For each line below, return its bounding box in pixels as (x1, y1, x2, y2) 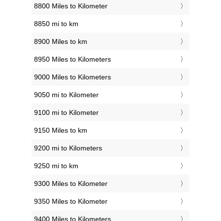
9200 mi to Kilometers (34, 144, 102, 152)
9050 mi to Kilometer (34, 90, 99, 99)
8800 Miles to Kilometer (34, 1, 108, 10)
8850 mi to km (34, 19, 78, 28)
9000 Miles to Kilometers (34, 73, 111, 81)
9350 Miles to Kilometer (34, 197, 108, 205)
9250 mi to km (34, 161, 78, 170)
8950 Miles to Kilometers (34, 55, 111, 63)
